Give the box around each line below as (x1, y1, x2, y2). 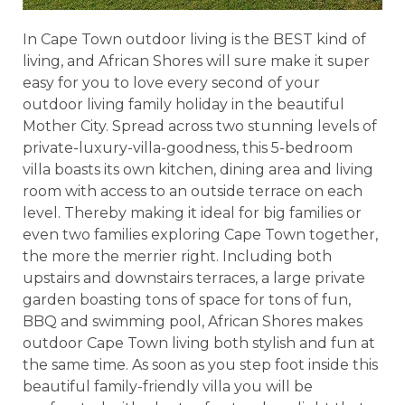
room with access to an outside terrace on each (23, 182, 363, 200)
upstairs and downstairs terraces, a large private (23, 268, 365, 287)
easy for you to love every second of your (23, 73, 320, 91)
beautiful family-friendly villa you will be (23, 377, 313, 395)
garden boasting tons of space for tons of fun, (23, 290, 351, 308)
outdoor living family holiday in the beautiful (23, 95, 344, 113)
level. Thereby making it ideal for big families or (23, 203, 362, 221)
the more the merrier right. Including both (23, 247, 332, 265)
